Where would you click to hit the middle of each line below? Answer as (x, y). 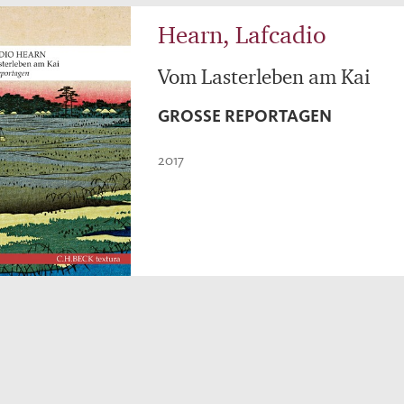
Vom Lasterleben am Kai (264, 76)
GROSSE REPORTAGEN (239, 116)
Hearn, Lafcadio (243, 34)
